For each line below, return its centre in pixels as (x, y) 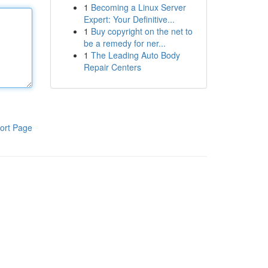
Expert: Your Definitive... (129, 19)
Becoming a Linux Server (138, 7)
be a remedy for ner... (124, 43)
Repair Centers (112, 67)
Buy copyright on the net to (141, 31)
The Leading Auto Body (135, 55)
